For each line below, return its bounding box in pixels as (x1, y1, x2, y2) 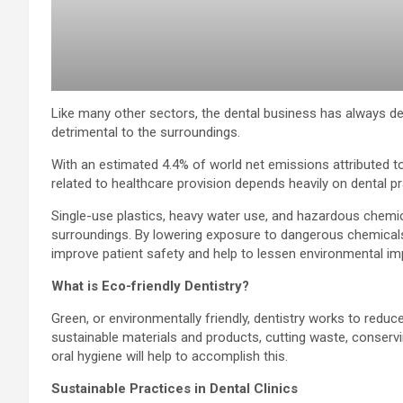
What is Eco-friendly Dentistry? (51, 278, 249, 295)
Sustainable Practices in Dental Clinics (51, 381, 298, 398)
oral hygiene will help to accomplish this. (51, 348, 288, 365)
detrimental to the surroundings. (51, 124, 244, 141)
